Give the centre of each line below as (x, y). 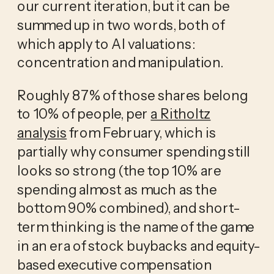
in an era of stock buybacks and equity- (139, 246)
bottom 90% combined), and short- (128, 208)
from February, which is (141, 132)
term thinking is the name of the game (135, 227)
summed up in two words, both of (120, 25)
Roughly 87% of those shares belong (132, 95)
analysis (42, 132)
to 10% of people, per (84, 114)
